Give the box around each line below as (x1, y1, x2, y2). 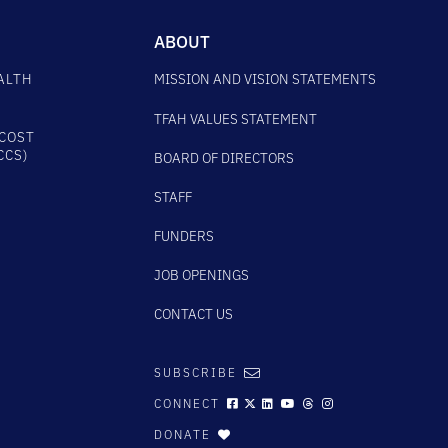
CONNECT (154, 395, 220, 411)
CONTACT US (154, 304, 233, 323)
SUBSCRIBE (154, 364, 237, 380)
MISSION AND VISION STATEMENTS (154, 70, 376, 89)
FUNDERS (154, 226, 214, 245)
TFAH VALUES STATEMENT (154, 109, 317, 128)
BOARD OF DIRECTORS (154, 148, 294, 167)
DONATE (154, 426, 216, 442)
